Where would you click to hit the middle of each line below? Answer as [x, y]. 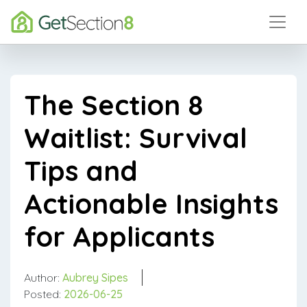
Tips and [81, 171]
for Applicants [119, 236]
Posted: [44, 294]
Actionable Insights [151, 204]
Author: [43, 278]
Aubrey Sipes [95, 278]
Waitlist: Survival [136, 138]
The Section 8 [113, 105]
